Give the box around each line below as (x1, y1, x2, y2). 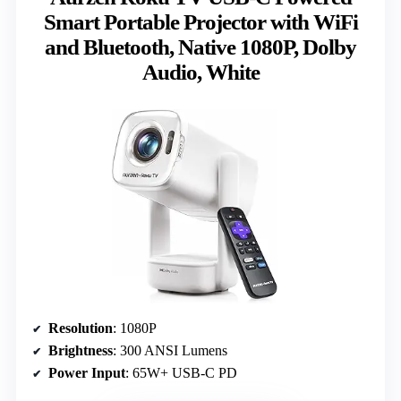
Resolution (48, 320, 113, 337)
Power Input (48, 365, 125, 381)
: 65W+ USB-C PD (125, 365, 237, 381)
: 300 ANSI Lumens (113, 343, 227, 359)
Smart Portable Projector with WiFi (43, 9, 358, 34)
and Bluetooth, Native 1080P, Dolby (45, 34, 356, 59)
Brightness (48, 343, 113, 359)
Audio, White (141, 59, 260, 84)
